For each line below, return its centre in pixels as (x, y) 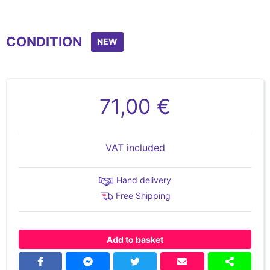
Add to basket (135, 239)
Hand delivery (144, 180)
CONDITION (44, 42)
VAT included (135, 148)
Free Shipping (143, 196)
